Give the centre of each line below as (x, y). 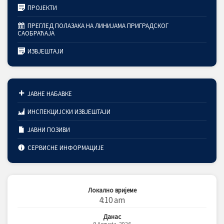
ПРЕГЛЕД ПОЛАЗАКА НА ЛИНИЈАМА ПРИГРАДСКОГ (98, 26)
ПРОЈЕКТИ (42, 8)
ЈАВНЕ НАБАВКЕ (49, 94)
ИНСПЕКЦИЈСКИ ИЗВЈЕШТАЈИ (69, 112)
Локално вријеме (112, 190)
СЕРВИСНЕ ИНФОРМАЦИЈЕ (65, 148)
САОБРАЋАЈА (36, 33)
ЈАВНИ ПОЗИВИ (48, 130)
